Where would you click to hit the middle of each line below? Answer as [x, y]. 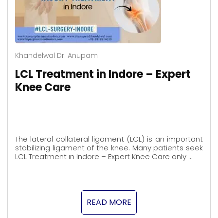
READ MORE [109, 202]
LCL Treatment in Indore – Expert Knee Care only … [104, 157]
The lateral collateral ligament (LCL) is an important [109, 139]
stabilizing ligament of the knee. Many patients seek [109, 148]
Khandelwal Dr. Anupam [56, 56]
